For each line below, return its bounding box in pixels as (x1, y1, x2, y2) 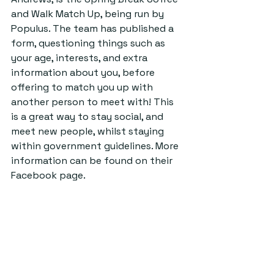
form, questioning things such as (11, 37, 168, 50)
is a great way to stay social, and (11, 110, 166, 124)
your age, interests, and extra (11, 51, 150, 65)
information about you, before (11, 66, 157, 80)
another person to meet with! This (11, 95, 176, 109)
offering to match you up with (11, 81, 155, 94)
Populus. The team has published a (11, 22, 176, 35)
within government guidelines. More (11, 139, 181, 153)
